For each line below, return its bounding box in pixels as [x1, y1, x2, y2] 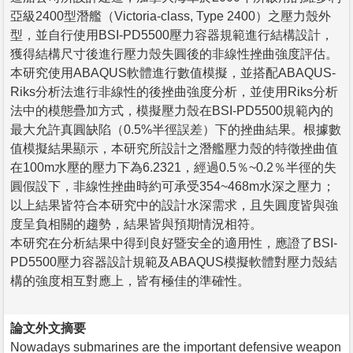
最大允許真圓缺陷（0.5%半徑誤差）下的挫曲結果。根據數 [10, 122, 341, 136]
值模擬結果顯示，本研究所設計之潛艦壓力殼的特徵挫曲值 [10, 141, 338, 155]
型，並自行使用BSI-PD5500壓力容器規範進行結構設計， [10, 28, 333, 42]
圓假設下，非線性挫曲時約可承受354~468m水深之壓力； [10, 179, 335, 193]
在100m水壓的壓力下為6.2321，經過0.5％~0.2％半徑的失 [10, 160, 336, 174]
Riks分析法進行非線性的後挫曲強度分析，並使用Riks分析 [10, 84, 338, 98]
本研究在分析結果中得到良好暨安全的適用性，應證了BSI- [10, 236, 337, 250]
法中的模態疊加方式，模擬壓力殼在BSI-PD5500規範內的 [10, 103, 333, 117]
